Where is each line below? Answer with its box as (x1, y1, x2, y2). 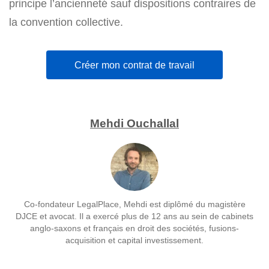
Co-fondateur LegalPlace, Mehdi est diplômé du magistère (23, 198, 246, 209)
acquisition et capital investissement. (65, 234, 204, 245)
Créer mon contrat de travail (74, 59, 195, 71)
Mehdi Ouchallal (90, 116, 179, 130)
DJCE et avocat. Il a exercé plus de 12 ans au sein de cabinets (16, 210, 253, 221)
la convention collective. (9, 16, 123, 29)
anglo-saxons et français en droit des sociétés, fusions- (30, 222, 239, 233)
